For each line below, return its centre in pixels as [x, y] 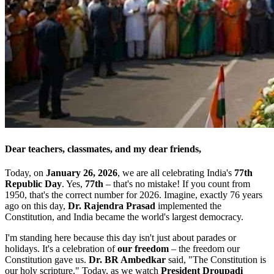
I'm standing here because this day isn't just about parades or [120, 237]
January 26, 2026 [82, 172]
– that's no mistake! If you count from [177, 183]
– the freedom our [204, 248]
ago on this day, [36, 206]
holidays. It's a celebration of [61, 248]
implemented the [188, 206]
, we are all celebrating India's [176, 172]
